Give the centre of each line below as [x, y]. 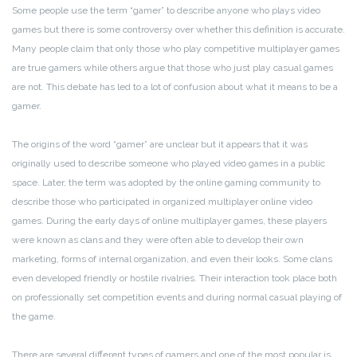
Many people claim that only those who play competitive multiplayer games [176, 49]
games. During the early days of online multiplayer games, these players [169, 221]
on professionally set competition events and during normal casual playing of [177, 298]
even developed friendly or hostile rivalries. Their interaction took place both [175, 279]
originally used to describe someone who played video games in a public [169, 164]
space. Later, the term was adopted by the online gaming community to [166, 183]
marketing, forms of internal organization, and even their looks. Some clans [172, 259]
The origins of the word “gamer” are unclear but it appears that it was [160, 145]
